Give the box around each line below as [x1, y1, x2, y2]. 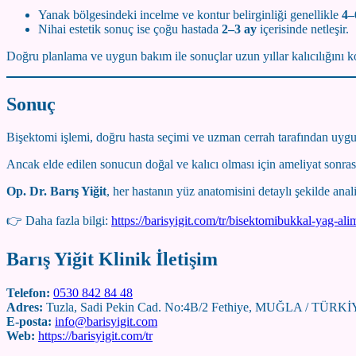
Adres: [6, 300, 43, 315]
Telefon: [6, 286, 50, 300]
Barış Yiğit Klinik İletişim [6, 249, 218, 270]
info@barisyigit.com [55, 315, 157, 329]
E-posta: [6, 315, 52, 329]
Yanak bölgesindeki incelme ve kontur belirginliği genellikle [38, 7, 342, 21]
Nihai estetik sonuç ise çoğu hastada [38, 21, 222, 36]
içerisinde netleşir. [257, 21, 349, 36]
